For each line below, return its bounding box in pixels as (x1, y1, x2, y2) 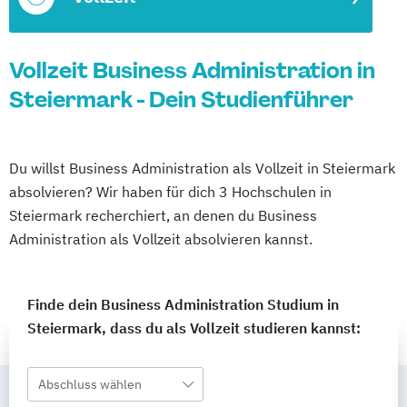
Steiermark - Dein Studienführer (9, 85, 353, 114)
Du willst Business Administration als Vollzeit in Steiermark (9, 159, 395, 177)
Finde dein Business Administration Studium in (27, 295, 339, 313)
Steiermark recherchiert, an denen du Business (9, 206, 317, 224)
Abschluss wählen (38, 376, 142, 392)
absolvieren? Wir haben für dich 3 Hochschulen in (9, 183, 332, 201)
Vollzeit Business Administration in (9, 56, 375, 84)
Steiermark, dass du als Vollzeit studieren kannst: (27, 319, 361, 337)
